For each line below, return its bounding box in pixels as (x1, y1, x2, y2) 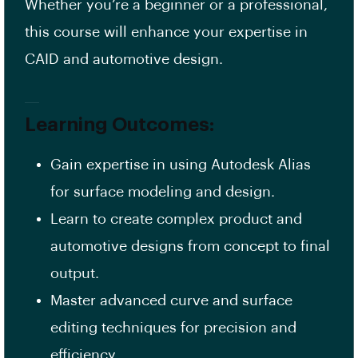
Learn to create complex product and (50, 212, 302, 227)
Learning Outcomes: (25, 115, 214, 135)
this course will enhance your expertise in (25, 25, 308, 40)
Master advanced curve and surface (50, 293, 292, 308)
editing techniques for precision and (50, 320, 296, 336)
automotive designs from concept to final (50, 239, 330, 254)
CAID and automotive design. (25, 52, 223, 67)
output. (50, 266, 99, 281)
